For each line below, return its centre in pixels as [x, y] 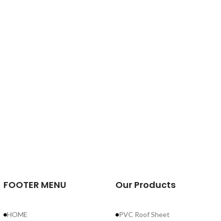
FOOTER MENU [35, 185]
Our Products [145, 185]
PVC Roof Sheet [144, 215]
